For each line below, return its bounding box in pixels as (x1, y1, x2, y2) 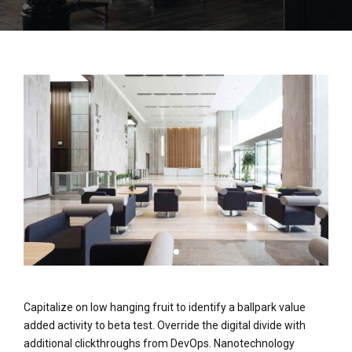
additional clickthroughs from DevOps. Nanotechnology (24, 336, 295, 350)
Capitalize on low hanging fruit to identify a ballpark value (24, 300, 306, 313)
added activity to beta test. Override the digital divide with (24, 318, 306, 332)
